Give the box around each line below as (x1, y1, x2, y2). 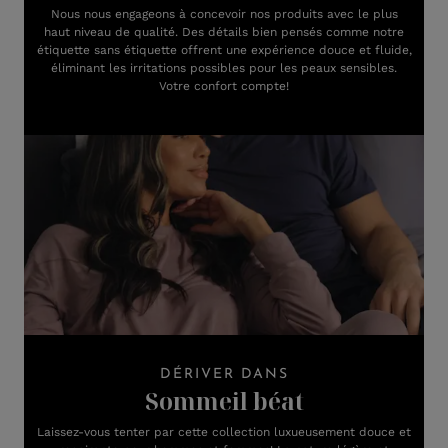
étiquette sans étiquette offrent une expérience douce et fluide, (36, 43, 412, 57)
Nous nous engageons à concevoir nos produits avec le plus (50, 7, 398, 21)
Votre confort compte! (159, 79, 289, 93)
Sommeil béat (144, 385, 304, 417)
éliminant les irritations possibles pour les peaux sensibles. (51, 61, 397, 75)
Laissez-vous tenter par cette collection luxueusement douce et (37, 425, 411, 439)
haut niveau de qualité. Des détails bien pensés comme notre (44, 25, 404, 39)
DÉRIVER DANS (159, 367, 289, 382)
